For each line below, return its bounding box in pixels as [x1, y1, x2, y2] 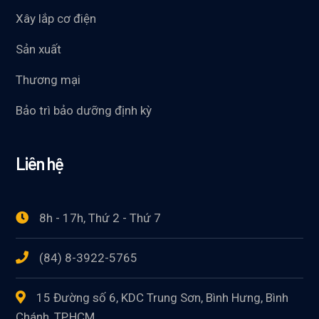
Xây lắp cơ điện [16, 11, 97, 26]
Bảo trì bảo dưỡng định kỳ [16, 103, 152, 117]
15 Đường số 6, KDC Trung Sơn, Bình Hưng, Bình [36, 291, 289, 305]
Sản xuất [16, 42, 62, 56]
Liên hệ [16, 153, 64, 174]
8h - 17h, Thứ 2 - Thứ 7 [39, 211, 162, 225]
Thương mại [16, 73, 81, 87]
